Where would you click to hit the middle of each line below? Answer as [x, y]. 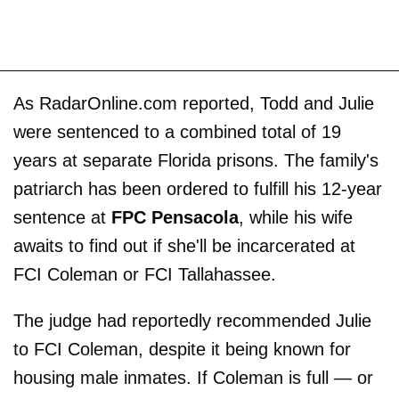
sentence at [62, 218]
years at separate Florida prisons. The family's [196, 161]
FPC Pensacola [175, 218]
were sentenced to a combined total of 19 [177, 132]
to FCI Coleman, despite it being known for [182, 350]
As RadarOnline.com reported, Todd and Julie [194, 104]
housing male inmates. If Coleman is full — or [193, 378]
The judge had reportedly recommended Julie [192, 321]
